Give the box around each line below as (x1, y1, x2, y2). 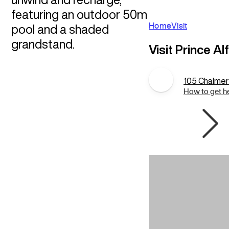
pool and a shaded (11, 23, 109, 35)
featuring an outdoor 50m (11, 8, 147, 20)
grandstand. (11, 38, 75, 50)
